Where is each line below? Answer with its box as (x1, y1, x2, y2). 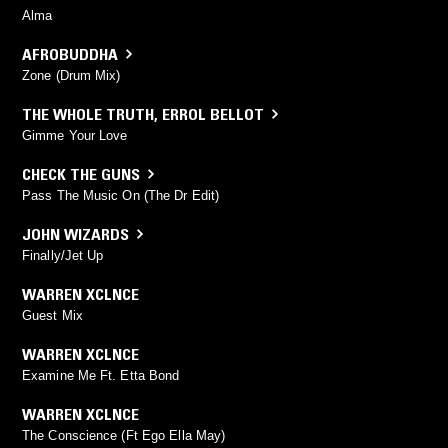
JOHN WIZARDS (22, 223, 129, 244)
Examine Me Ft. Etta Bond (22, 367, 180, 383)
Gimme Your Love (22, 127, 128, 143)
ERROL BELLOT (162, 103, 264, 124)
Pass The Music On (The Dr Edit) (22, 187, 220, 203)
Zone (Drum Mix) (22, 67, 121, 83)
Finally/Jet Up (22, 247, 104, 263)
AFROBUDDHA (22, 43, 118, 64)
